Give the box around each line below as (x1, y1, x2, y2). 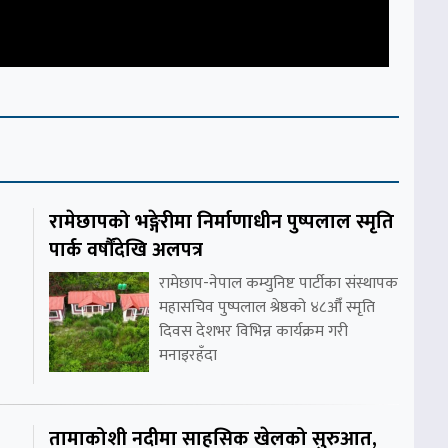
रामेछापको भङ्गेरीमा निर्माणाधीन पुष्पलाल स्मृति (49, 205, 394, 240)
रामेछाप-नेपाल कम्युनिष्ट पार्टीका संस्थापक (159, 270, 398, 298)
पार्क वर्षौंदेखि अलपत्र (49, 233, 203, 268)
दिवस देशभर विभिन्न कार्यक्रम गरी (159, 318, 348, 346)
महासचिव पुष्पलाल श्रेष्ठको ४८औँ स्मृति (159, 294, 375, 322)
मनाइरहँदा (159, 342, 217, 370)
